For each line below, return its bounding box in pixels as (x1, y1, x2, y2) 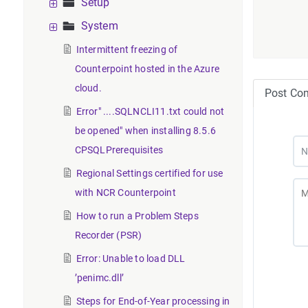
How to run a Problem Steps (76, 210, 199, 221)
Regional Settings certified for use (76, 168, 223, 179)
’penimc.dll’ (74, 272, 124, 283)
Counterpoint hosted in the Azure (74, 63, 219, 74)
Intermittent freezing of (76, 44, 178, 55)
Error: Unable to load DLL (76, 253, 186, 264)
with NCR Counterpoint (74, 187, 176, 198)
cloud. (74, 82, 102, 93)
